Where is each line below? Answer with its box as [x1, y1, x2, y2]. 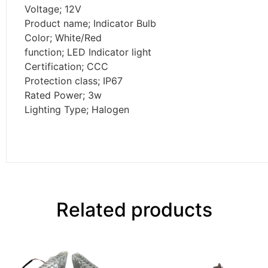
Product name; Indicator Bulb [25, 17, 156, 29]
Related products [56, 198, 212, 222]
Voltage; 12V [25, 2, 81, 15]
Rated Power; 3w [25, 89, 102, 101]
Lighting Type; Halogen [25, 103, 129, 115]
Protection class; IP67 [25, 74, 123, 87]
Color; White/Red [25, 31, 102, 44]
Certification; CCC [25, 60, 108, 72]
